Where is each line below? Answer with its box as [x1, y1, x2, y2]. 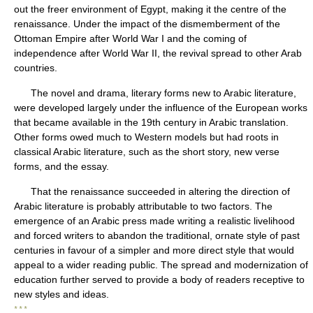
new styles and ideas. [14, 289, 109, 300]
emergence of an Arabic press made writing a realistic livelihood [14, 215, 295, 226]
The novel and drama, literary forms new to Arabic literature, [14, 87, 296, 99]
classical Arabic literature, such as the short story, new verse [14, 146, 279, 157]
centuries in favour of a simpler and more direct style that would [14, 245, 294, 256]
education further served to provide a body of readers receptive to [14, 274, 305, 285]
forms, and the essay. [14, 161, 109, 172]
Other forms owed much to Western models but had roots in [14, 131, 279, 143]
